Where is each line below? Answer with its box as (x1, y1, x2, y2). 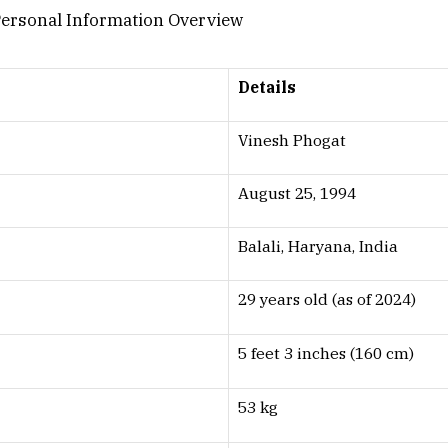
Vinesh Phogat (238, 130, 346, 151)
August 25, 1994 (238, 183, 356, 204)
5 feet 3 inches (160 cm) (238, 343, 414, 364)
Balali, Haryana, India (238, 236, 398, 257)
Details (238, 77, 296, 98)
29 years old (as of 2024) (238, 289, 416, 310)
